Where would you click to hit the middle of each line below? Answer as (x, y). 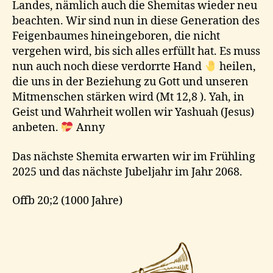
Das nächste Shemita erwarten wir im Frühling (134, 157)
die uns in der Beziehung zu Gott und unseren (130, 82)
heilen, (236, 67)
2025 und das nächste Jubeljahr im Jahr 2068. (127, 172)
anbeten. (37, 128)
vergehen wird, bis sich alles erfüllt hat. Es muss (136, 52)
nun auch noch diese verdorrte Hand (108, 67)
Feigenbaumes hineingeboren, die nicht (116, 37)
